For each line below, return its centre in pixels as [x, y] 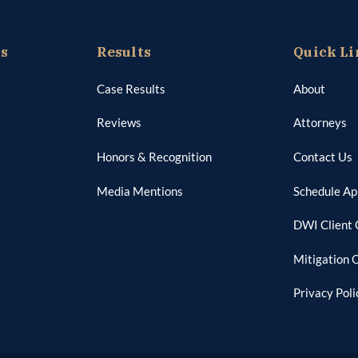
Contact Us [323, 156]
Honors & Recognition [154, 156]
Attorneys [320, 123]
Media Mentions [139, 191]
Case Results [131, 88]
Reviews [119, 123]
